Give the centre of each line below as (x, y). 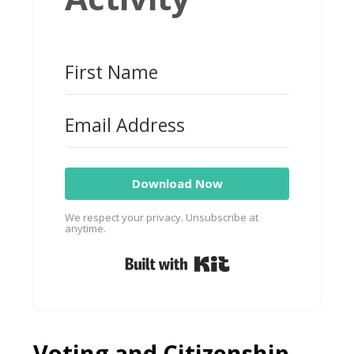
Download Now (177, 184)
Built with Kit (276, 258)
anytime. (86, 229)
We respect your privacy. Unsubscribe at (162, 218)
